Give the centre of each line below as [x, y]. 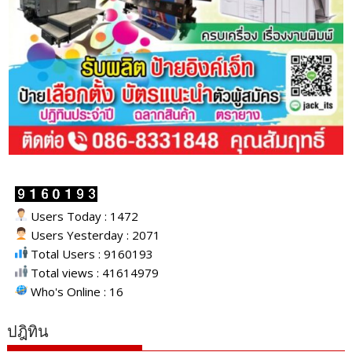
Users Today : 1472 [83, 216]
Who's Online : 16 [76, 292]
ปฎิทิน [28, 332]
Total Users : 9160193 [91, 254]
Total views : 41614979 [93, 273]
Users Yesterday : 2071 [94, 235]
